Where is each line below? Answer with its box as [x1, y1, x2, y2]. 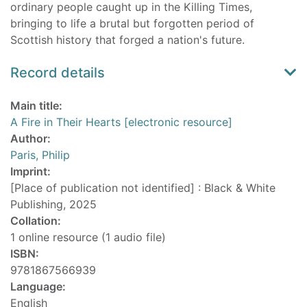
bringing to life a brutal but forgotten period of [10, 16, 254, 31]
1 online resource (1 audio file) [10, 230, 166, 245]
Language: [10, 280, 66, 294]
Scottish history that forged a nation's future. [10, 33, 245, 47]
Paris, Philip [10, 148, 70, 162]
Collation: [10, 214, 61, 228]
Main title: [10, 99, 62, 113]
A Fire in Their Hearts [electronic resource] [10, 115, 232, 130]
